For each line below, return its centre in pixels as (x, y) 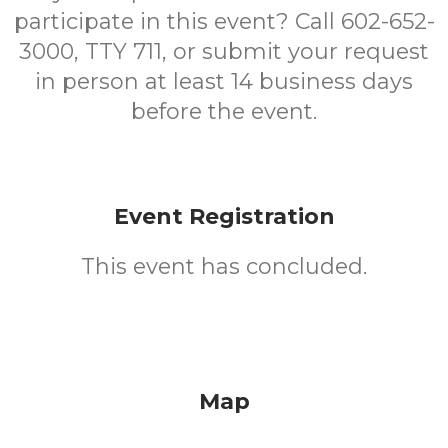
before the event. (224, 111)
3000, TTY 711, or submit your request (224, 51)
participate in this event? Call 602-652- (224, 21)
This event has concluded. (224, 266)
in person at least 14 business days (224, 81)
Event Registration (224, 216)
